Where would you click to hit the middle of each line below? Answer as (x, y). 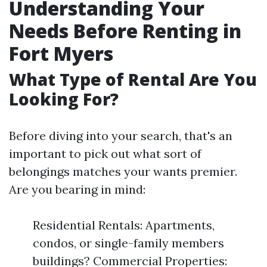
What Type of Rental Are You (133, 79)
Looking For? (64, 99)
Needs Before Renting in (125, 31)
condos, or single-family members (128, 243)
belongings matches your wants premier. (123, 171)
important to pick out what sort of (105, 153)
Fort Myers (61, 53)
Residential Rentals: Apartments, (124, 225)
